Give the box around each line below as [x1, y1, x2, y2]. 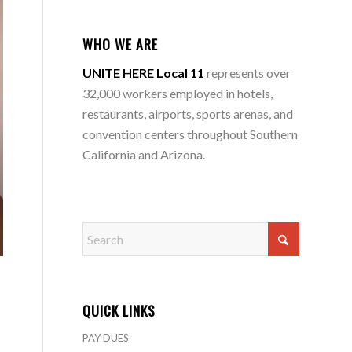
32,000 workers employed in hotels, [82, 85, 273, 101]
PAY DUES [82, 332, 130, 345]
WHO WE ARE [82, 33, 159, 54]
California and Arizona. [82, 146, 206, 162]
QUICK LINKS [82, 300, 156, 321]
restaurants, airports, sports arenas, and [82, 105, 294, 121]
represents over [204, 64, 291, 80]
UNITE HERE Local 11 [82, 64, 205, 80]
